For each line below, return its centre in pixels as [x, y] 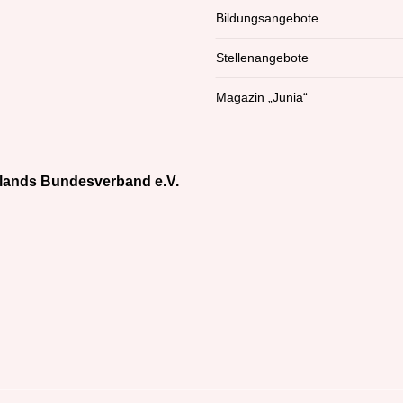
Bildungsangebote [267, 18]
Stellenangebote [262, 58]
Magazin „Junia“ [262, 98]
